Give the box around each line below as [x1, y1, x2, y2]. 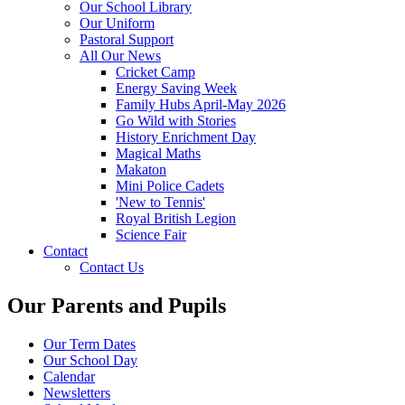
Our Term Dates [43, 335, 136, 352]
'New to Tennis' [116, 193, 205, 210]
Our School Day [43, 352, 137, 368]
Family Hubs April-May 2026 [116, 96, 286, 112]
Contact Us [80, 259, 144, 275]
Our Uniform [80, 14, 155, 31]
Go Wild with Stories [116, 112, 236, 128]
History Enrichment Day [116, 128, 256, 145]
